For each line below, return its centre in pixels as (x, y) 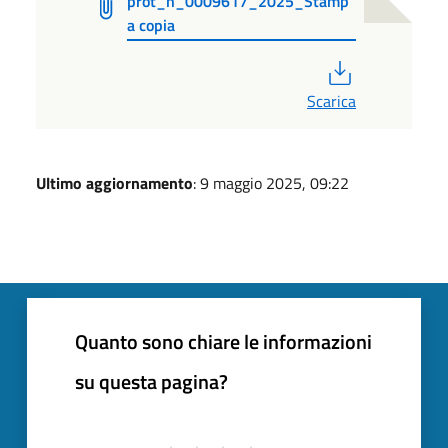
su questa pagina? (151, 381)
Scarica (331, 100)
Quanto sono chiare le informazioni (223, 341)
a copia (151, 24)
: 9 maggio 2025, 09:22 (271, 182)
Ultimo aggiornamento (114, 182)
